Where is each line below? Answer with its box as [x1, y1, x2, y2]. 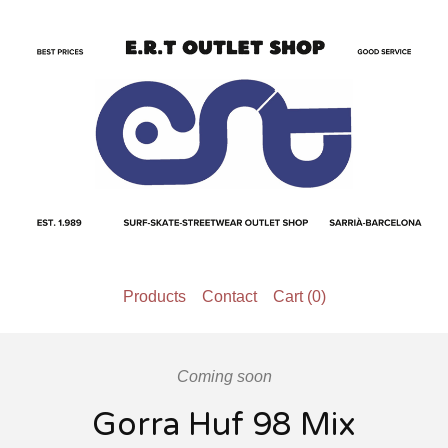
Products [122, 288, 186, 305]
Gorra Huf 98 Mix [92, 406, 356, 444]
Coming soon [176, 368, 272, 385]
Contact [201, 288, 257, 305]
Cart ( [272, 288, 312, 305]
